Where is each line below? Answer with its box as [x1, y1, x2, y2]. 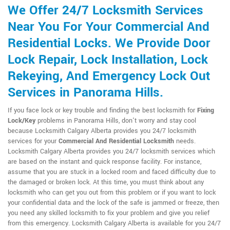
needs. [174, 137, 196, 146]
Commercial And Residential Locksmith [59, 137, 174, 146]
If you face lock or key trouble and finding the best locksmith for [8, 106, 197, 115]
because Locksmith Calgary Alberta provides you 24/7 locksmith [8, 126, 196, 136]
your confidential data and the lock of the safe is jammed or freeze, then [8, 198, 219, 207]
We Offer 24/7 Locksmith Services [8, 2, 203, 20]
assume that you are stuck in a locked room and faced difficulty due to [8, 167, 216, 177]
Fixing [197, 106, 214, 115]
